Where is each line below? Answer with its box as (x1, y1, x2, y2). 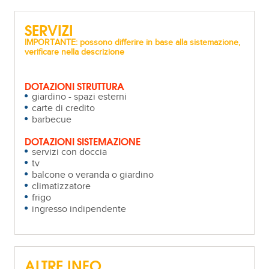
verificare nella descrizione (25, 47, 125, 57)
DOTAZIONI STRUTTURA (25, 77, 125, 93)
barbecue (32, 113, 72, 125)
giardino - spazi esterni (32, 91, 127, 103)
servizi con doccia (32, 146, 107, 158)
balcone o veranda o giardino (32, 169, 154, 181)
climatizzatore (32, 180, 91, 192)
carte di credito (32, 102, 95, 114)
